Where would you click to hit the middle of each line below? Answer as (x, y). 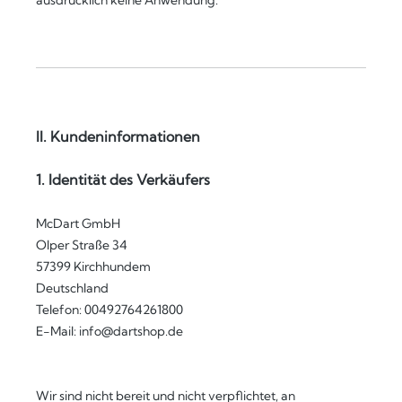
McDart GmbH (78, 223)
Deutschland (72, 288)
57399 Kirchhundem (93, 267)
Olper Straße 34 (82, 245)
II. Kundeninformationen (118, 136)
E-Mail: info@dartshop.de (109, 331)
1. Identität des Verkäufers (123, 179)
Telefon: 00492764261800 (109, 310)
